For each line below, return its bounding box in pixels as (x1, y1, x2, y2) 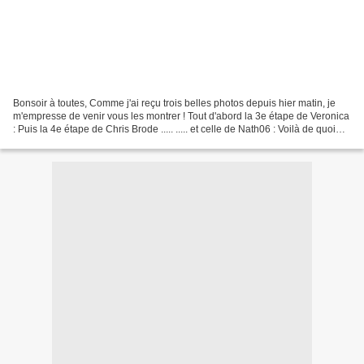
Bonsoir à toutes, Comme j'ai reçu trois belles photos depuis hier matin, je (13, 97, 336, 110)
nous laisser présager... (13, 136, 115, 149)
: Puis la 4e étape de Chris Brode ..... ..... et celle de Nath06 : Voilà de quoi (13, 123, 336, 136)
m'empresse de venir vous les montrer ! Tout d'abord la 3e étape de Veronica (13, 110, 349, 123)
